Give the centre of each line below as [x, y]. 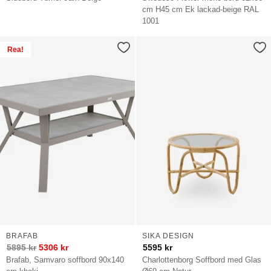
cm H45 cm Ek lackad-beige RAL [201, 9]
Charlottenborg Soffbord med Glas [202, 260]
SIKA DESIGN [168, 236]
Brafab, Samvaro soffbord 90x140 [65, 260]
